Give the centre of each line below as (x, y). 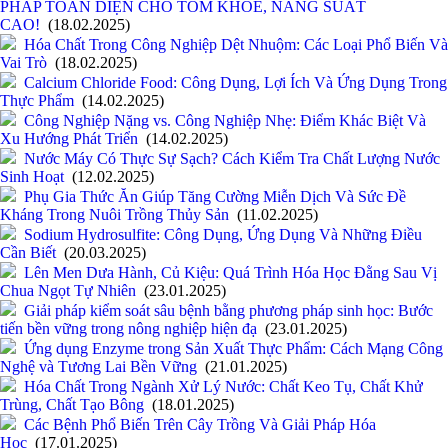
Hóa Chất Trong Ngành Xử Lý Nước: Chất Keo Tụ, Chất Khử (223, 387)
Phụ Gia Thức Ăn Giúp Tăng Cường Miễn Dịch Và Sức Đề (215, 197)
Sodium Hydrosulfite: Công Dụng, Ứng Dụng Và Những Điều (223, 235)
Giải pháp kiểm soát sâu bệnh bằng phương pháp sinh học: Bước (228, 311)
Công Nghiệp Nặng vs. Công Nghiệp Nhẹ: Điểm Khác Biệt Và (225, 121)
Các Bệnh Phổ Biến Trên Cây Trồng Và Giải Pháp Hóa (200, 425)
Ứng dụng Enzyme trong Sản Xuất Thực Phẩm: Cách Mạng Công (233, 349)
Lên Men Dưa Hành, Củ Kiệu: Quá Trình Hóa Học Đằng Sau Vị (230, 273)
